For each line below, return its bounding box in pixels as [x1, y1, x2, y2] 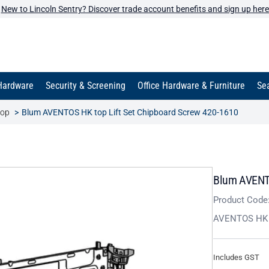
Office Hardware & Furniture [138, 80, 245, 91]
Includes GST [213, 253, 260, 262]
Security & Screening [46, 80, 125, 91]
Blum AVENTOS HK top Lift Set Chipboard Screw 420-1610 [22, 107, 238, 117]
